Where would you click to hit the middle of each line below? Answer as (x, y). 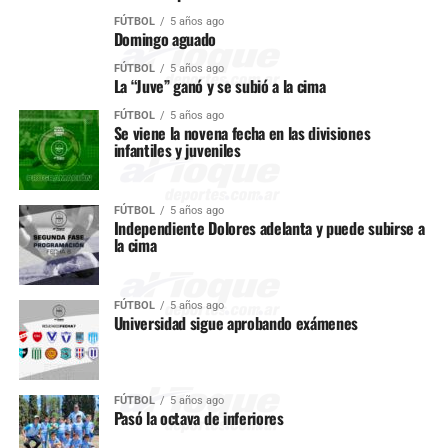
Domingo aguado (165, 39)
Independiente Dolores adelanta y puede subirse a (269, 228)
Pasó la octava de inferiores (198, 418)
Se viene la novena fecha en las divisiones (242, 133)
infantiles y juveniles (177, 150)
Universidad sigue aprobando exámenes (236, 323)
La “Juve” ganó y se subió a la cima (219, 86)
